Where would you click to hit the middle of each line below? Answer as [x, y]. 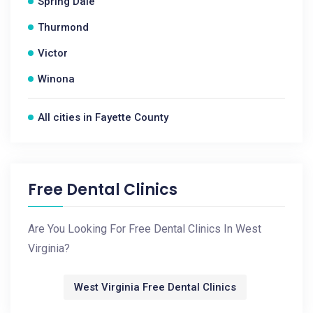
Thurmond [63, 27]
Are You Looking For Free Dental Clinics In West [145, 229]
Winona [56, 79]
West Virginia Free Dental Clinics [155, 287]
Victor [53, 53]
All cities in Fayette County [103, 117]
